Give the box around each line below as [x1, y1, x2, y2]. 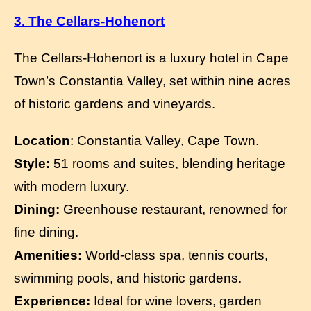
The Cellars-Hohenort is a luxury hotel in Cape [14, 50, 289, 65]
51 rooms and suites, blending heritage [50, 155, 285, 171]
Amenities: [14, 247, 82, 262]
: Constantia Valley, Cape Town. [70, 133, 259, 148]
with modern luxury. [14, 178, 129, 194]
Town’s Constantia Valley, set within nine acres [14, 73, 291, 88]
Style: [14, 155, 50, 171]
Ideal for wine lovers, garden [90, 293, 262, 308]
